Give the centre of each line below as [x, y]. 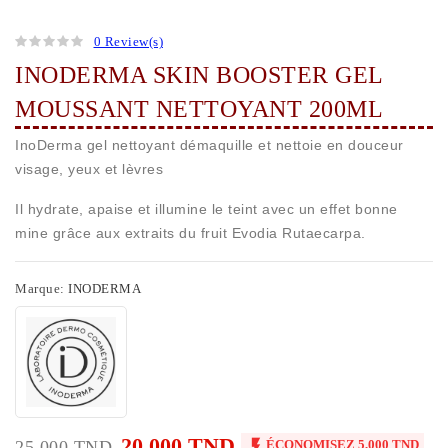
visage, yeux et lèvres [89, 169]
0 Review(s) [128, 42]
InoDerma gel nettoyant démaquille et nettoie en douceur [209, 145]
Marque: [40, 289]
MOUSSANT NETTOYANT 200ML [199, 109]
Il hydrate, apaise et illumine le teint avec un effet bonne [206, 209]
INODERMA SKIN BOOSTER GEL [199, 75]
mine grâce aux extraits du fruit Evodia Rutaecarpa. [190, 233]
